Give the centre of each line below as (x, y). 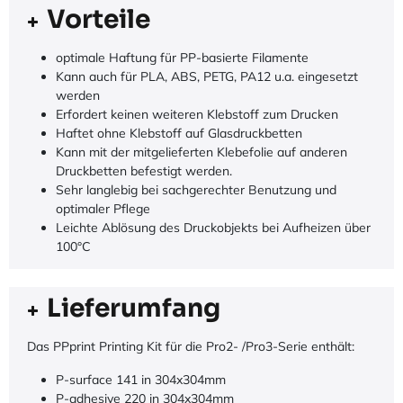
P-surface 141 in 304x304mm (141, 379)
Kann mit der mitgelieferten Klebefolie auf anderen (201, 152)
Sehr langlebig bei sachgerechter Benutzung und (196, 189)
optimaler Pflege (103, 208)
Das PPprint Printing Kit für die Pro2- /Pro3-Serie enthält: (191, 346)
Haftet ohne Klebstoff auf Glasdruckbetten (179, 133)
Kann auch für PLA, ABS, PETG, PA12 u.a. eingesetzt (207, 76)
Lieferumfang (134, 308)
